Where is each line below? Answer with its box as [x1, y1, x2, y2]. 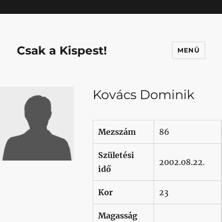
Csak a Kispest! [17, 43, 108, 57]
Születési [98, 150, 134, 160]
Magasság [98, 210, 137, 221]
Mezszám [98, 126, 136, 137]
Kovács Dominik [92, 87, 194, 102]
